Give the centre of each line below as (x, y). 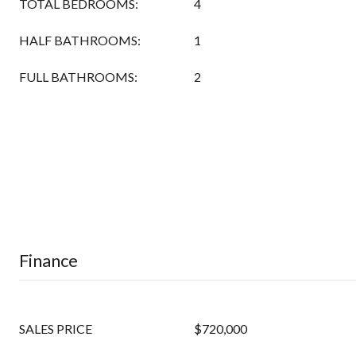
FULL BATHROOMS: (78, 77)
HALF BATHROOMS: (80, 40)
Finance (48, 260)
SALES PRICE (56, 329)
